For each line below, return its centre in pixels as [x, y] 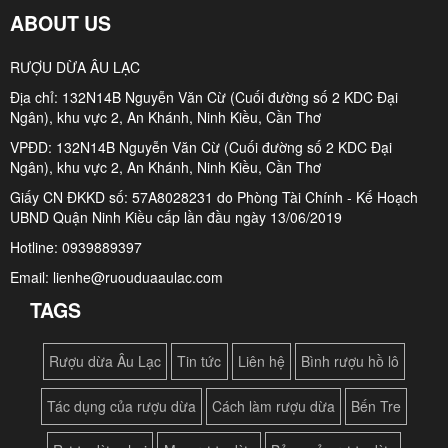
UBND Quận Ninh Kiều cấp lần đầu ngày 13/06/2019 [176, 216]
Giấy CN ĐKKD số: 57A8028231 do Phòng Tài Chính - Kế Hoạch [214, 196]
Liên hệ [261, 361]
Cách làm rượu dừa [273, 405]
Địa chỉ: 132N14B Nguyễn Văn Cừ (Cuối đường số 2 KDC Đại [204, 96]
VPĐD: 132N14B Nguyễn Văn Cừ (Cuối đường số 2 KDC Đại [201, 146]
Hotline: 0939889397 [76, 246]
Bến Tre [376, 405]
